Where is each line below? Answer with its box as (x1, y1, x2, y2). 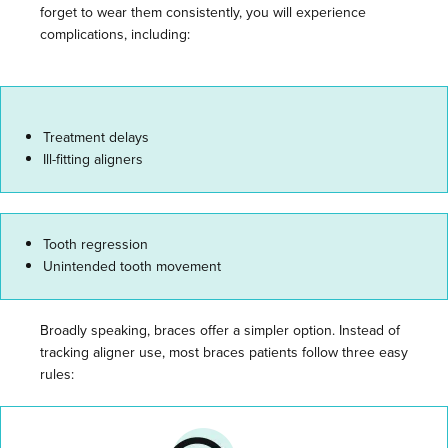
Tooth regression (43, 234, 148, 255)
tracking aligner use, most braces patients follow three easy (40, 342, 408, 363)
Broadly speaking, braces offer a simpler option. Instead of (40, 320, 400, 341)
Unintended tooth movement (43, 256, 221, 277)
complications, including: (40, 24, 190, 45)
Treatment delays (43, 127, 149, 148)
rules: (40, 364, 74, 385)
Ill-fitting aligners (43, 149, 143, 170)
